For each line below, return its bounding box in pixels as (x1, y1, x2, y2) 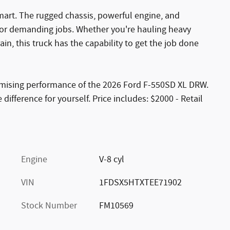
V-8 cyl (99, 153, 124, 166)
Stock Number (21, 199, 77, 212)
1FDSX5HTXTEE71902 (99, 176, 182, 189)
